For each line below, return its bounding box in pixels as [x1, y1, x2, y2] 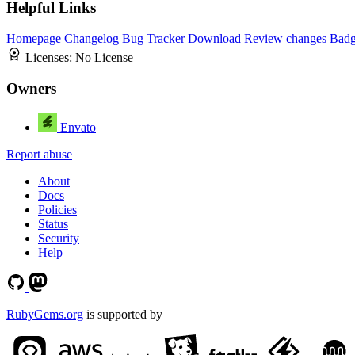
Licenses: [25, 51, 75, 65]
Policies [38, 202, 77, 216]
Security [38, 231, 79, 245]
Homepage [6, 32, 61, 46]
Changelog [64, 32, 119, 46]
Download [188, 32, 241, 46]
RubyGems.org [6, 307, 83, 321]
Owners [6, 79, 56, 97]
